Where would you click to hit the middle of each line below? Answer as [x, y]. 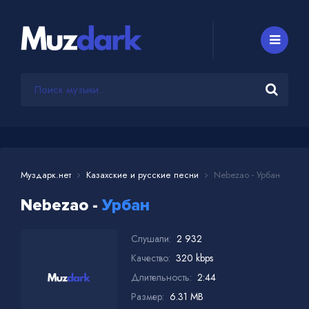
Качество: [151, 258]
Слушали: [151, 238]
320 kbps [195, 258]
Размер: [148, 296]
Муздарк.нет [46, 175]
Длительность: [161, 277]
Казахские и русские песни [142, 175]
